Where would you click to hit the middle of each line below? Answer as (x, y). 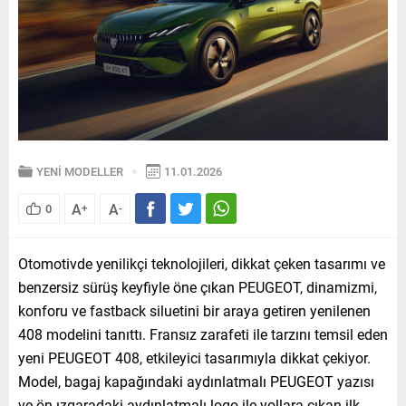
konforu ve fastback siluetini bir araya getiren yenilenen (194, 311)
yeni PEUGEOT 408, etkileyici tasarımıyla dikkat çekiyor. (194, 358)
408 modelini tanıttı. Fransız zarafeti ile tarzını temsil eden (203, 334)
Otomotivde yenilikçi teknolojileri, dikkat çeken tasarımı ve (202, 264)
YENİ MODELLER (80, 172)
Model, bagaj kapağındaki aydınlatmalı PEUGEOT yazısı (196, 382)
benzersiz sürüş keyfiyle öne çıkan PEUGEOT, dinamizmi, (198, 287)
